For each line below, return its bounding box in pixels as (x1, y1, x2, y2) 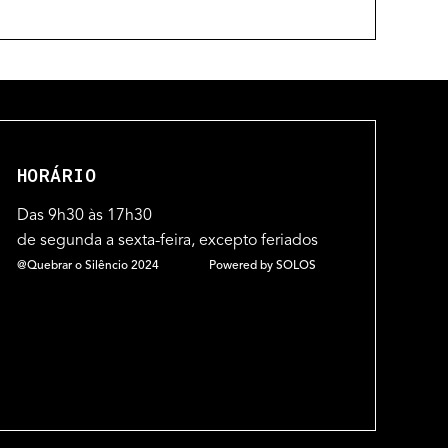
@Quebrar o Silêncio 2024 (16, 260, 159, 273)
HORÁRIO (16, 163, 97, 188)
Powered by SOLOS (208, 260, 316, 273)
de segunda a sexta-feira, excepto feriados (16, 233, 318, 251)
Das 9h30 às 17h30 (16, 208, 152, 226)
